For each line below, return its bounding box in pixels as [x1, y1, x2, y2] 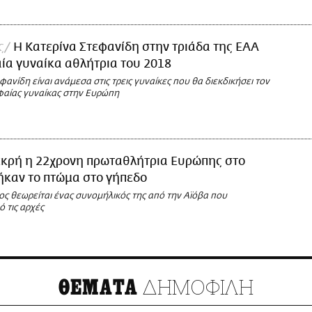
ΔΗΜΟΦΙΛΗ [138, 273, 254, 301]
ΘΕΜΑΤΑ [58, 275, 139, 301]
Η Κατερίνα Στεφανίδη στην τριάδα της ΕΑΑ [13, 40, 259, 55]
